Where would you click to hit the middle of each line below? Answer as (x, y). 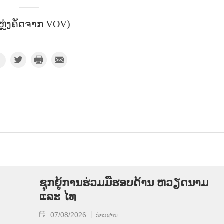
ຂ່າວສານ (107, 215)
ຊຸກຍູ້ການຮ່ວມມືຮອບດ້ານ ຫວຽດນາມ (124, 183)
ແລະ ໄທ (58, 197)
